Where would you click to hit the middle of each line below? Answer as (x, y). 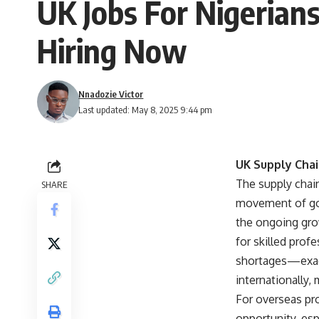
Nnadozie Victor (111, 94)
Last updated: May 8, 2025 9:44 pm (146, 110)
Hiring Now (112, 51)
